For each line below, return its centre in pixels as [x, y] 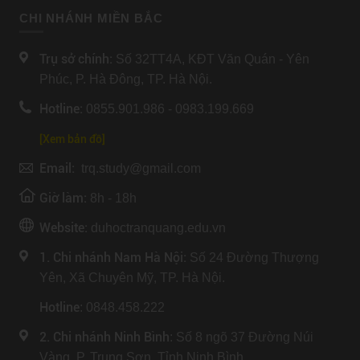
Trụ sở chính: [78, 59]
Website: [63, 228]
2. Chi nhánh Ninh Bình [104, 337]
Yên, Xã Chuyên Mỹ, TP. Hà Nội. [134, 278]
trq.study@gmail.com [138, 169]
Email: [57, 169]
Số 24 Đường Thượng [253, 258]
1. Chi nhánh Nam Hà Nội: [113, 258]
